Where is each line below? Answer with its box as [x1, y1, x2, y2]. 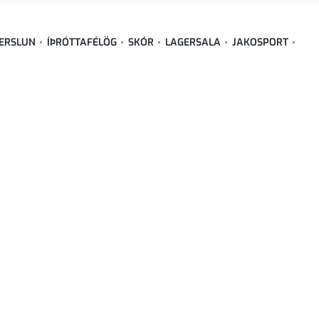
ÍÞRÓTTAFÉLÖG [47, 35, 117, 49]
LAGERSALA [165, 35, 221, 49]
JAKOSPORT [232, 35, 288, 49]
